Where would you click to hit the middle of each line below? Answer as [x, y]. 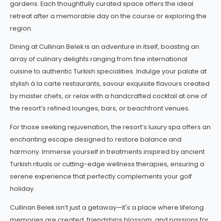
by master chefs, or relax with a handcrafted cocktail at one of [109, 96]
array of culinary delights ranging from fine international [99, 59]
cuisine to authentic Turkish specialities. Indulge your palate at [108, 72]
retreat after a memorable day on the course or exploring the [108, 16]
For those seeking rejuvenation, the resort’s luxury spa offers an [110, 127]
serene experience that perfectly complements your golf [101, 177]
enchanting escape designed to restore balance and [96, 140]
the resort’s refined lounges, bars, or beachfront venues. [100, 109]
